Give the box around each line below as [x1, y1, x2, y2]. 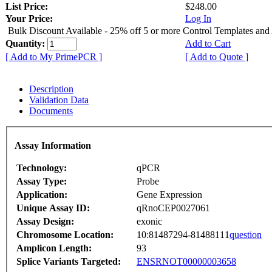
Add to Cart [185, 38, 231, 49]
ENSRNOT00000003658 [137, 256, 236, 267]
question [229, 229, 262, 240]
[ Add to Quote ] [185, 51, 248, 62]
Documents [29, 105, 73, 116]
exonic [137, 216, 162, 227]
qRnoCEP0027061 [137, 203, 210, 214]
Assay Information [15, 140, 91, 151]
